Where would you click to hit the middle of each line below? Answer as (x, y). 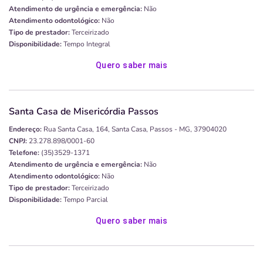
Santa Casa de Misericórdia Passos (84, 112)
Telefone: (24, 153)
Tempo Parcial (85, 200)
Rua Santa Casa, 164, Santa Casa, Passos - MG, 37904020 (135, 129)
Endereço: (25, 129)
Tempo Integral (86, 44)
